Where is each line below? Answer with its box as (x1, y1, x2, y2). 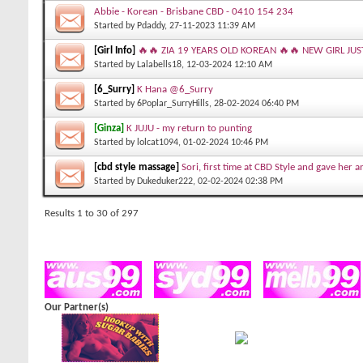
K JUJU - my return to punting (126, 123, 252, 134)
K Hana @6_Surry (137, 84, 213, 95)
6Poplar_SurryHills (137, 98, 209, 109)
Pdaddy (137, 20, 164, 31)
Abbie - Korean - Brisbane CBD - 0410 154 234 (94, 6, 293, 17)
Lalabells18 (137, 59, 181, 70)
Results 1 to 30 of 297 (45, 208, 139, 219)
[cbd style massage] (94, 162, 179, 173)
